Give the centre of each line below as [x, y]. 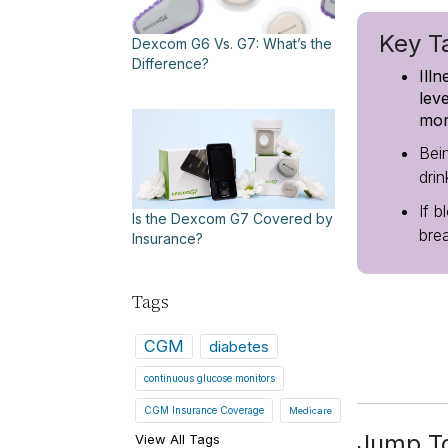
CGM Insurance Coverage [204, 410]
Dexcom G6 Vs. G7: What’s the [232, 44]
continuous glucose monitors [209, 378]
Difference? [170, 64]
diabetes [239, 347]
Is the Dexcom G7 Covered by [232, 219]
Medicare [310, 411]
